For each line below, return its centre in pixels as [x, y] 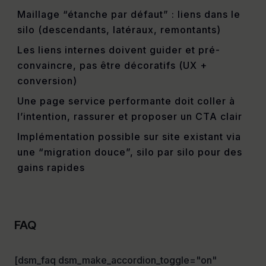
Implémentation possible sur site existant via [129, 137]
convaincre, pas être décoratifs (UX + [112, 66]
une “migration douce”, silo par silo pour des [129, 152]
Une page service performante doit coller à [126, 101]
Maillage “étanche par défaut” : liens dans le [129, 15]
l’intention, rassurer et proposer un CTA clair [129, 117]
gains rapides [51, 168]
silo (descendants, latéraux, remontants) [119, 30]
